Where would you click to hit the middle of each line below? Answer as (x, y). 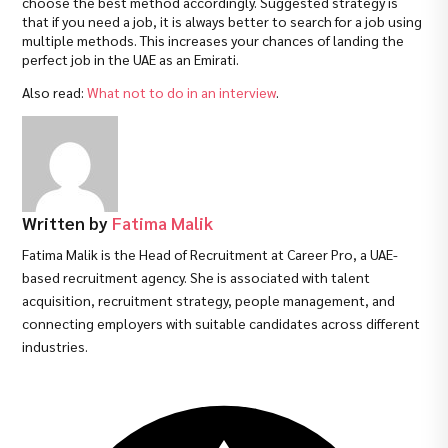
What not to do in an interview (182, 91)
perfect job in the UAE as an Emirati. (131, 58)
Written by (67, 222)
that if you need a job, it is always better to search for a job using (222, 20)
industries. (55, 346)
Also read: (55, 91)
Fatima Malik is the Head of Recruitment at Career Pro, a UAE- (210, 254)
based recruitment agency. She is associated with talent (196, 277)
